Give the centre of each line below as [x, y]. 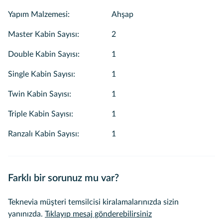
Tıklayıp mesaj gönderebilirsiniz [98, 214]
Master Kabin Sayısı [43, 34]
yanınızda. [25, 214]
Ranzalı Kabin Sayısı [43, 134]
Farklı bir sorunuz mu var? [63, 178]
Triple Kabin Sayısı [40, 114]
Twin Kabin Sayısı [39, 94]
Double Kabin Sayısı [43, 54]
